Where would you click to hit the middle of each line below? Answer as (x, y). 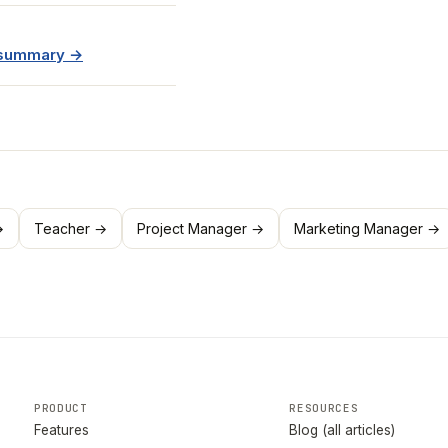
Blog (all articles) (342, 430)
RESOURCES (324, 408)
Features (62, 430)
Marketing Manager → (367, 228)
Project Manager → (200, 228)
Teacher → (70, 228)
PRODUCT (61, 408)
